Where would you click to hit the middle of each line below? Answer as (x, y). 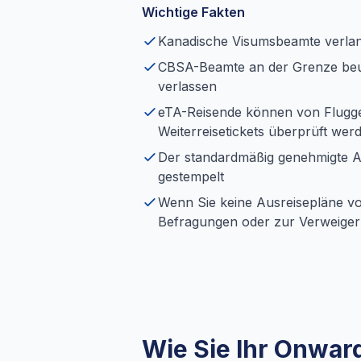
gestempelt (191, 176)
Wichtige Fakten (193, 12)
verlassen (187, 86)
